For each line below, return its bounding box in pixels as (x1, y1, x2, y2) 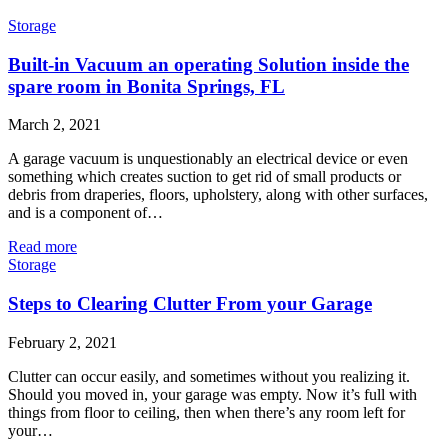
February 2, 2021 (8, 333, 117, 351)
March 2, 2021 (8, 116, 101, 134)
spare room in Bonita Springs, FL (8, 75, 285, 97)
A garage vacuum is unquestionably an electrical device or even (8, 150, 408, 168)
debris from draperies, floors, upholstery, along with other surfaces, (8, 186, 428, 204)
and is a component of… (8, 204, 163, 222)
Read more (8, 238, 77, 256)
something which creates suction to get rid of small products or (8, 168, 401, 186)
